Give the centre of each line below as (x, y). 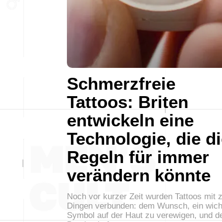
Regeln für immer (138, 157)
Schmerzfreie (121, 83)
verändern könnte (139, 175)
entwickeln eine (130, 120)
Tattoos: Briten (128, 102)
